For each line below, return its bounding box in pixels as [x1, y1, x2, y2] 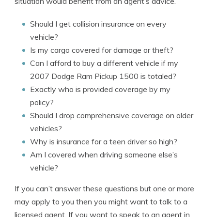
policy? [30, 97, 54, 107]
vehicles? [30, 124, 62, 133]
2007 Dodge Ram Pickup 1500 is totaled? [30, 71, 176, 81]
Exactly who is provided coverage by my [30, 84, 170, 94]
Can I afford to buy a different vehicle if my [30, 58, 178, 68]
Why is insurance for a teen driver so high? [30, 137, 177, 146]
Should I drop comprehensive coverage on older [30, 110, 193, 120]
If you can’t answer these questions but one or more [15, 184, 194, 193]
